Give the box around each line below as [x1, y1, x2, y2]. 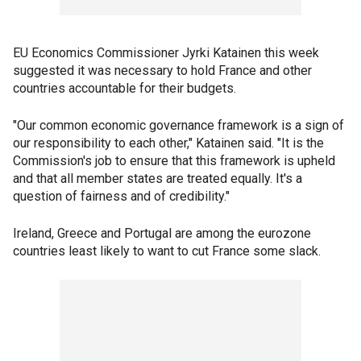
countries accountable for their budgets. [13, 81, 236, 96]
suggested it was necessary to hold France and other [13, 63, 312, 78]
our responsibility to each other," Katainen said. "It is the [13, 135, 324, 151]
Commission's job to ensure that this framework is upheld [13, 153, 335, 168]
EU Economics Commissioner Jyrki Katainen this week [13, 45, 319, 60]
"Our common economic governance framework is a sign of [13, 118, 344, 133]
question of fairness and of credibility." [13, 189, 230, 204]
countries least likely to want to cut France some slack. [13, 243, 321, 259]
